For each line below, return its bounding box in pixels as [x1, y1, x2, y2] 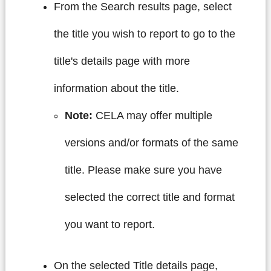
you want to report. [64, 218, 158, 231]
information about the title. [53, 82, 182, 95]
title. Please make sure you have [64, 164, 222, 177]
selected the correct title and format [64, 191, 235, 204]
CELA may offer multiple [92, 109, 212, 122]
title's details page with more [53, 55, 190, 68]
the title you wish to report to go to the [53, 28, 235, 41]
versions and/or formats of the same [64, 137, 238, 149]
